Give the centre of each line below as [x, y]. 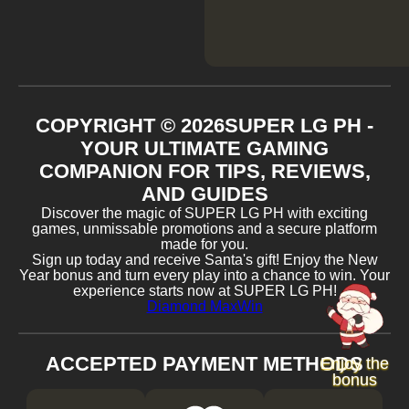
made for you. [204, 245]
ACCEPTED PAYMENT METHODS [204, 364]
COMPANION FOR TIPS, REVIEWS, [204, 172]
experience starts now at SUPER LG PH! [204, 291]
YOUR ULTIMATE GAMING [204, 149]
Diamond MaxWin [204, 307]
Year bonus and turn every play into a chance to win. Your [204, 276]
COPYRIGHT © [108, 126]
